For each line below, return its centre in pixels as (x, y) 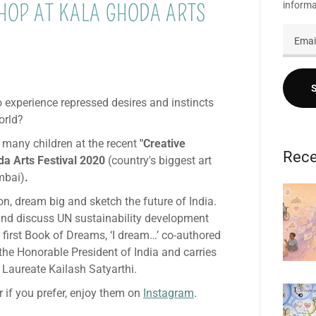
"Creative (163, 144)
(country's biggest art (160, 161)
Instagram (169, 293)
